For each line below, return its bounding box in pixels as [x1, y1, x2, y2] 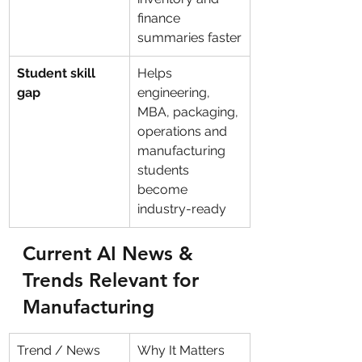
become [137, 182, 191, 197]
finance [137, 11, 183, 26]
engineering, [137, 85, 213, 100]
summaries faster [137, 30, 242, 45]
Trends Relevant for [23, 268, 204, 292]
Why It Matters [137, 343, 228, 358]
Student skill [17, 65, 99, 81]
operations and [137, 124, 230, 139]
